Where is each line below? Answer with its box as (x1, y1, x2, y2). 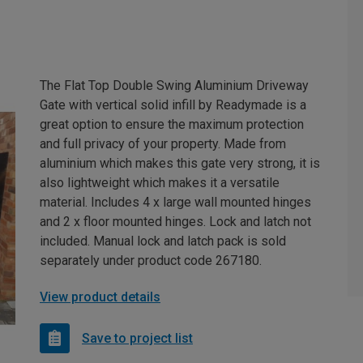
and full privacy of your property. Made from (40, 136, 286, 152)
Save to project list (82, 330, 193, 346)
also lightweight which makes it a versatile (40, 175, 280, 191)
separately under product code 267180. (40, 253, 262, 269)
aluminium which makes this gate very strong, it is (40, 156, 320, 172)
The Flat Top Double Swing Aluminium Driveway (40, 78, 309, 94)
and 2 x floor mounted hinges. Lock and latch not (40, 214, 311, 230)
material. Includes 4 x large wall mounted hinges (40, 194, 311, 211)
